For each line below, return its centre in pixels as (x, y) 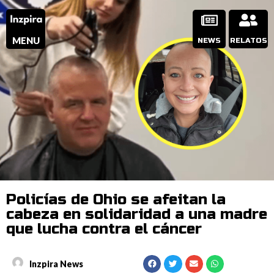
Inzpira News (56, 264)
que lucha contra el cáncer (104, 229)
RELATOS (248, 40)
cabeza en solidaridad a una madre (137, 214)
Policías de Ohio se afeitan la (116, 200)
